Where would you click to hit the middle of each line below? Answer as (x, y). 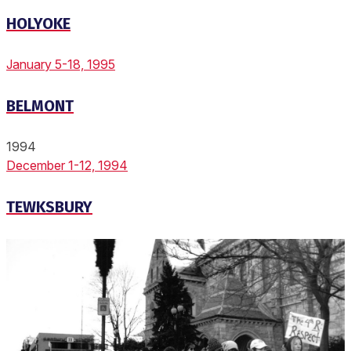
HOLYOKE (38, 23)
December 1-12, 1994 (67, 166)
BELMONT (40, 105)
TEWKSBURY (49, 207)
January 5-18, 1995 (61, 65)
